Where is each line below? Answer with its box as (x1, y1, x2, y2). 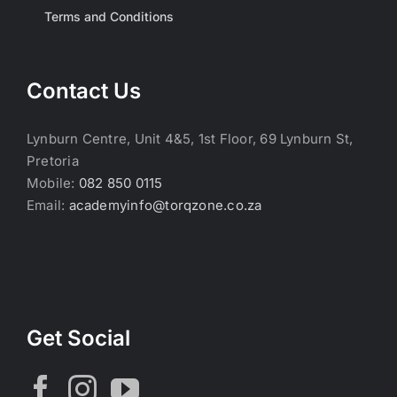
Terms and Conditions (44, 9, 174, 25)
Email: (27, 197, 69, 214)
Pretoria (27, 152, 79, 170)
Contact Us (27, 78, 141, 105)
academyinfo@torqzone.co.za (68, 197, 262, 214)
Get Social (27, 325, 130, 352)
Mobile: (27, 175, 79, 192)
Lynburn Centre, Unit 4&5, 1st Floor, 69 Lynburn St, (27, 130, 354, 148)
